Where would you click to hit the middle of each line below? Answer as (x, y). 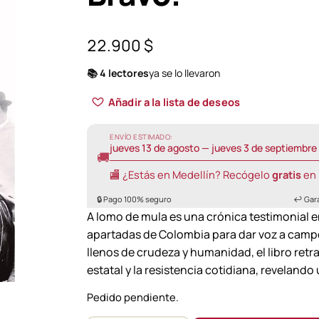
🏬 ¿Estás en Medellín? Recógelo (191, 174)
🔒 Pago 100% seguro (134, 199)
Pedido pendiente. (133, 297)
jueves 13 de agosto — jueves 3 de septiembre (213, 147)
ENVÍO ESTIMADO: (141, 136)
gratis (287, 174)
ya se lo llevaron (184, 73)
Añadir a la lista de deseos (174, 101)
